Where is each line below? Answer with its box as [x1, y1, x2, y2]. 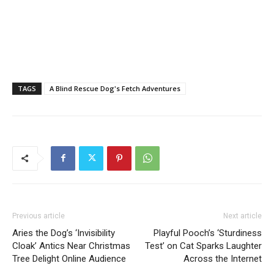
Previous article [12, 211, 65, 220]
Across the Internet [183, 253, 262, 264]
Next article [223, 211, 262, 220]
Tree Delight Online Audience [12, 253, 126, 264]
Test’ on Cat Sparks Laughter [145, 240, 262, 251]
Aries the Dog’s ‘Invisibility [12, 227, 115, 239]
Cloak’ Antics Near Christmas [12, 240, 130, 251]
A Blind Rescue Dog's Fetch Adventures [50, 83, 180, 93]
